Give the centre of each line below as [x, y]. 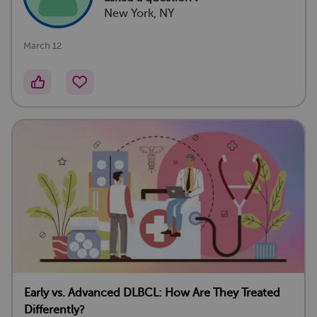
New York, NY [139, 14]
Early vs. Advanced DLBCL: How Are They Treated [152, 293]
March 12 [42, 45]
